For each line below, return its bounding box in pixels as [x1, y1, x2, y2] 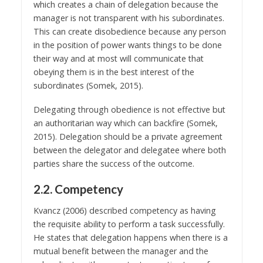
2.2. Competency [33, 181, 123, 196]
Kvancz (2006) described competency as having [33, 204, 216, 216]
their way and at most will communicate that [33, 53, 204, 65]
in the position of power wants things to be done [33, 39, 222, 51]
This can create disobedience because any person [33, 26, 226, 38]
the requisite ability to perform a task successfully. [33, 218, 225, 230]
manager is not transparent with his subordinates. [33, 12, 224, 24]
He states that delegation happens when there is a [33, 231, 228, 243]
